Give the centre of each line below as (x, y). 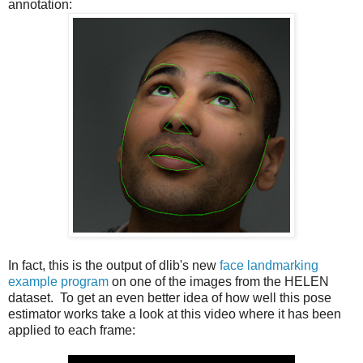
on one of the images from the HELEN (219, 281)
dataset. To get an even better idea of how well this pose (170, 297)
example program (58, 281)
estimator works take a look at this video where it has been (175, 314)
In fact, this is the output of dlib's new (114, 265)
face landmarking (269, 265)
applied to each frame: (72, 330)
